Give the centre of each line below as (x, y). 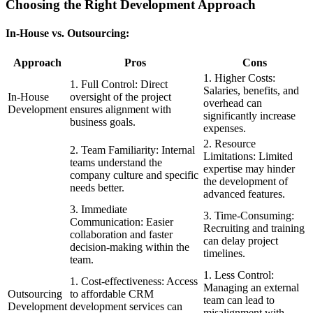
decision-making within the (130, 247)
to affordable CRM (112, 294)
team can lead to (239, 300)
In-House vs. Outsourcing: (67, 34)
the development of (246, 182)
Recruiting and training (254, 228)
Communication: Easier (122, 222)
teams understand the (116, 163)
